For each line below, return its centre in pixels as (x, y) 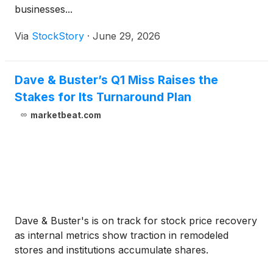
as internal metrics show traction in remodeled (122, 235)
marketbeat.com (66, 115)
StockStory (58, 36)
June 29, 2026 (126, 36)
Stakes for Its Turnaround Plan (103, 97)
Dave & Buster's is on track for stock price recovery (136, 221)
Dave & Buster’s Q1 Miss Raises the (116, 80)
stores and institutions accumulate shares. (112, 250)
